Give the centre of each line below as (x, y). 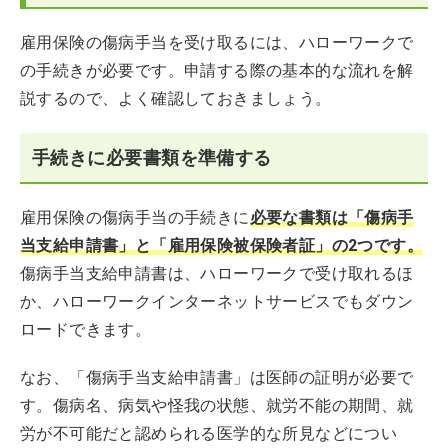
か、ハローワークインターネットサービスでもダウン (217, 301)
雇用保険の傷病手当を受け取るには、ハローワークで (217, 42)
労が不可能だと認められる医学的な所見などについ (209, 433)
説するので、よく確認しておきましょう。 (176, 98)
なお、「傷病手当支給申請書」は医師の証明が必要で (217, 377)
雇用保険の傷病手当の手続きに (135, 217)
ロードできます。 (86, 329)
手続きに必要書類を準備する (152, 157)
